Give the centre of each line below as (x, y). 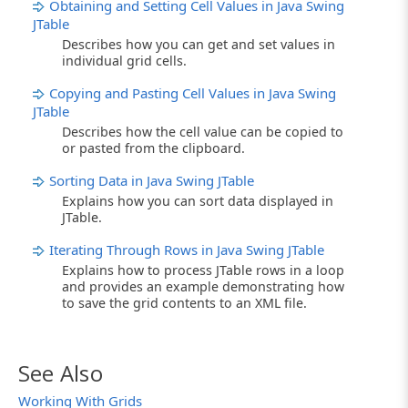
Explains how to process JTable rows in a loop (203, 270)
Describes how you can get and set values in (199, 44)
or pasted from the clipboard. (153, 148)
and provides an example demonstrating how (203, 286)
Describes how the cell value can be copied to (203, 131)
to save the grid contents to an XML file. (184, 302)
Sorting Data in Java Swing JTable (152, 180)
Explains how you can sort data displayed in (198, 200)
